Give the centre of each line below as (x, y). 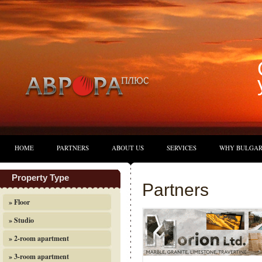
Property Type (40, 177)
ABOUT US (128, 148)
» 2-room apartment (39, 238)
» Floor (19, 202)
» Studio (21, 220)
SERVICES (182, 148)
